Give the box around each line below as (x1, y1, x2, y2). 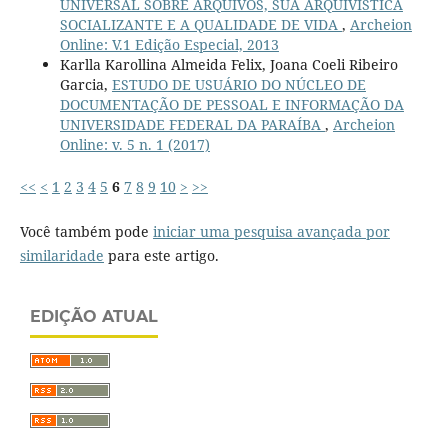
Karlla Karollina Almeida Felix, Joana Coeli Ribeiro (59, 55, 398, 75)
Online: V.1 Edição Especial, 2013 (59, 35, 279, 55)
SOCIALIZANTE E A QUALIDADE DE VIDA (59, 15, 342, 35)
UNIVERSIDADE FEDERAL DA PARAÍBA (59, 115, 325, 135)
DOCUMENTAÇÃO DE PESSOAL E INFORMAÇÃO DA (59, 95, 404, 115)
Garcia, (59, 75, 112, 95)
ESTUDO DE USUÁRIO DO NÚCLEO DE (111, 75, 366, 95)
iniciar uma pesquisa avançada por (152, 221, 390, 241)
